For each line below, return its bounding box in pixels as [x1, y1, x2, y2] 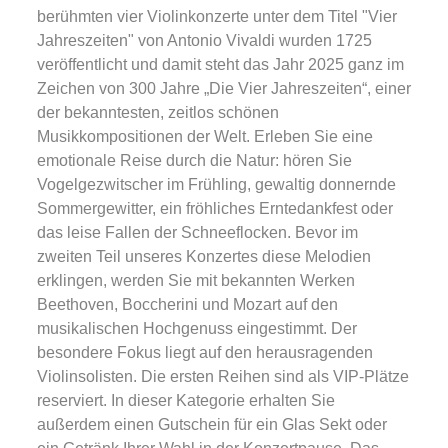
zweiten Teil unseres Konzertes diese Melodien [37, 248, 371, 265]
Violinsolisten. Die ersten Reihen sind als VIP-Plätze [37, 368, 409, 385]
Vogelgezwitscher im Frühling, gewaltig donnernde [37, 176, 396, 193]
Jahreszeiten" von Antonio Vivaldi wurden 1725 [37, 32, 372, 49]
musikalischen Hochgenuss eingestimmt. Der [37, 320, 357, 337]
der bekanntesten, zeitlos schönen [37, 104, 279, 121]
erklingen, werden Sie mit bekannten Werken [37, 272, 355, 289]
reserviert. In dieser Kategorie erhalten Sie [37, 392, 335, 409]
